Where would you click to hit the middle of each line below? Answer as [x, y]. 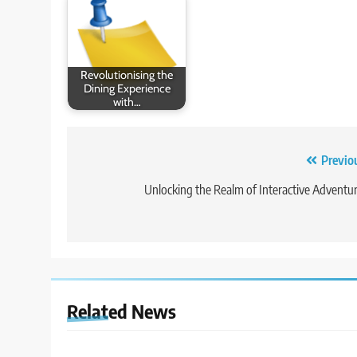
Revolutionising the [127, 75]
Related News [122, 311]
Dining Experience [127, 88]
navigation [125, 193]
